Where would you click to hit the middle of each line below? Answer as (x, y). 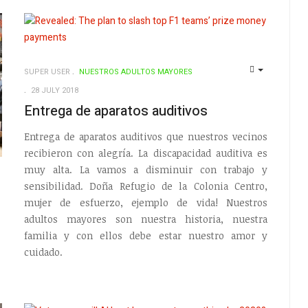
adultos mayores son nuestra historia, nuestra (146, 219)
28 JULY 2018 (54, 90)
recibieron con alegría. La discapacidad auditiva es (146, 153)
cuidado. (43, 252)
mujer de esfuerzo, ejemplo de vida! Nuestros (146, 202)
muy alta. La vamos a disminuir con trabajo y (146, 169)
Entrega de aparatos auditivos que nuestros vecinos (146, 136)
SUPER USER (47, 72)
